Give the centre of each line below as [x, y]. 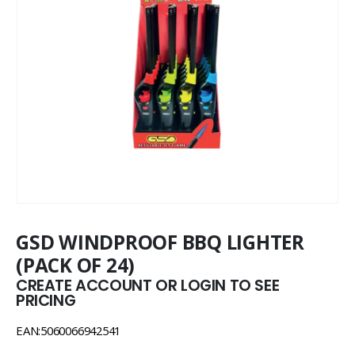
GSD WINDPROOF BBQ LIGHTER [160, 242]
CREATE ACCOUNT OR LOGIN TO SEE [148, 286]
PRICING [46, 301]
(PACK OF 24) [76, 265]
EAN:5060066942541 [69, 331]
